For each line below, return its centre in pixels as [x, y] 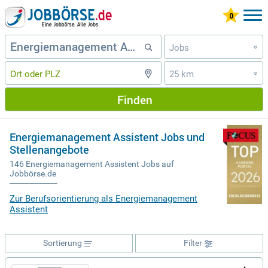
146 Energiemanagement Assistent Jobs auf [92, 164]
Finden [135, 99]
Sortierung [62, 243]
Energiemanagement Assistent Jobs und [107, 137]
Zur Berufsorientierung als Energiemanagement [103, 199]
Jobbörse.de [33, 174]
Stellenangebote [49, 150]
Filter [193, 243]
